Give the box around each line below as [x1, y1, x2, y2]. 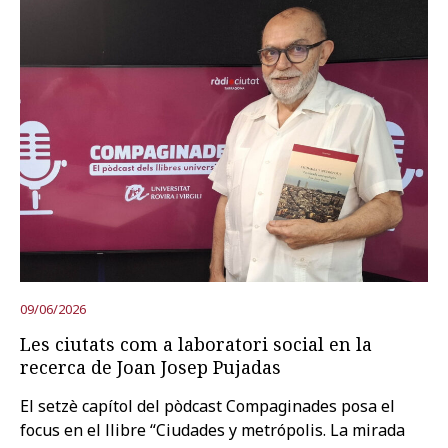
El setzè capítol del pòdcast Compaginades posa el [20, 394, 395, 417]
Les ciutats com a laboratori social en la [20, 331, 372, 356]
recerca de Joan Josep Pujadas [20, 354, 281, 379]
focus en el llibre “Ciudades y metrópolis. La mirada [20, 418, 405, 441]
